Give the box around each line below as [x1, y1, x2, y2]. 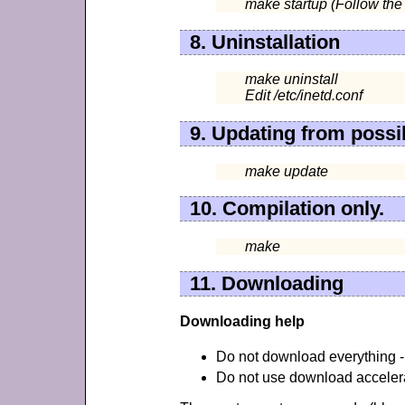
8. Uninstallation [189, 30, 340, 53]
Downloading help [179, 313, 305, 329]
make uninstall [244, 71, 338, 88]
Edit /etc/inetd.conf [244, 88, 363, 104]
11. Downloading [189, 272, 344, 296]
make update [244, 163, 328, 179]
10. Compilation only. [189, 197, 384, 221]
